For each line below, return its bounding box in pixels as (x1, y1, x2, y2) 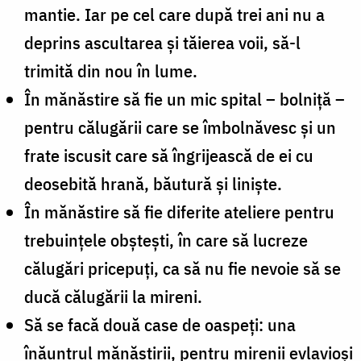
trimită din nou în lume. (24, 58, 197, 82)
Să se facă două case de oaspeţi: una (24, 312, 296, 336)
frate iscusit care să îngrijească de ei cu (24, 143, 313, 167)
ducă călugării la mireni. (24, 284, 202, 308)
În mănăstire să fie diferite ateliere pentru (24, 199, 334, 223)
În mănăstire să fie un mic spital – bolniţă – (24, 86, 345, 110)
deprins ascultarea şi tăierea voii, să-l (24, 30, 301, 54)
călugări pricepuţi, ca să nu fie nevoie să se (24, 255, 341, 280)
